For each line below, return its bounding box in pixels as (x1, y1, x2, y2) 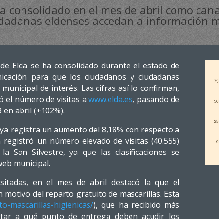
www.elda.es (88, 94, 133, 105)
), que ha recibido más (93, 199, 179, 210)
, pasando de (132, 94, 179, 105)
